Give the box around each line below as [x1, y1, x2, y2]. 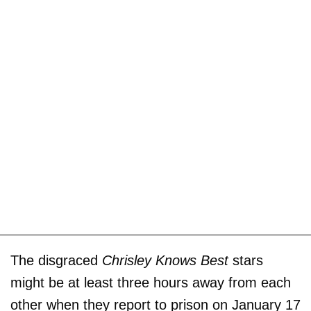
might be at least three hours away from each [10, 274, 291, 290]
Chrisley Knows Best [102, 252, 228, 268]
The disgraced [10, 252, 102, 268]
